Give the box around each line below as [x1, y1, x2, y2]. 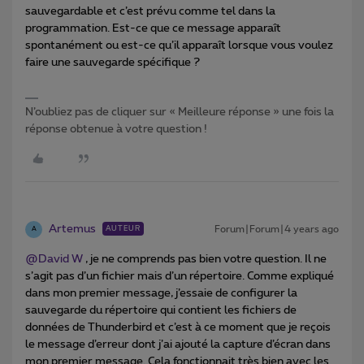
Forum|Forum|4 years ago [214, 223, 339, 234]
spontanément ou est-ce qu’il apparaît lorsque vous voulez [25, 39, 333, 51]
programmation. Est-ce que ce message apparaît [25, 22, 281, 34]
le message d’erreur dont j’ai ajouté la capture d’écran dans [25, 338, 331, 350]
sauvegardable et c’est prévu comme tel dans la [25, 5, 275, 17]
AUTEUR [106, 224, 141, 232]
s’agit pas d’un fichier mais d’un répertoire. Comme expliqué [25, 270, 334, 282]
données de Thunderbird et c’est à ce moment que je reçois [25, 321, 331, 333]
